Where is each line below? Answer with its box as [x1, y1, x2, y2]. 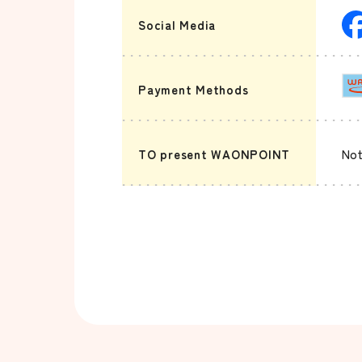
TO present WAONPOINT [138, 145, 291, 162]
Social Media [138, 15, 217, 33]
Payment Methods [138, 80, 249, 98]
